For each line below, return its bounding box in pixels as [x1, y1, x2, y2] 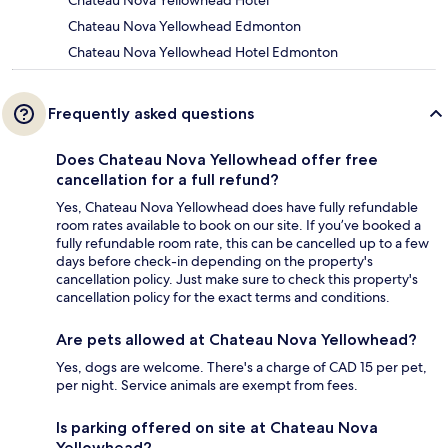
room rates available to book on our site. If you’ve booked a [56, 216, 421, 235]
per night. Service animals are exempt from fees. [56, 376, 358, 395]
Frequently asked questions [48, 104, 254, 124]
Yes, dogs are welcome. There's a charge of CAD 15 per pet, [56, 358, 427, 377]
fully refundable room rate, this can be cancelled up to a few [56, 234, 429, 253]
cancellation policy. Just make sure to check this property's [56, 270, 418, 289]
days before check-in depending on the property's [56, 252, 373, 271]
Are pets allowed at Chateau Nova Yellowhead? [56, 330, 417, 350]
